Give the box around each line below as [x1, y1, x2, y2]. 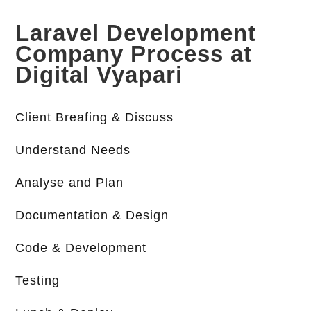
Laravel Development [15, 20, 257, 47]
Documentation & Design [15, 208, 169, 223]
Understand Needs [15, 143, 131, 158]
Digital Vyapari [15, 62, 183, 88]
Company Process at [15, 41, 253, 67]
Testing [15, 274, 60, 288]
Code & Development [15, 241, 147, 255]
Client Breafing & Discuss [15, 110, 174, 125]
